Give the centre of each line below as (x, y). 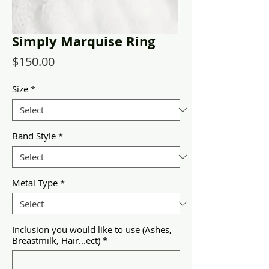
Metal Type (35, 183)
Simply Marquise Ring (83, 41)
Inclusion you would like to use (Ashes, (92, 229)
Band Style (34, 136)
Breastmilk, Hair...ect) (56, 240)
